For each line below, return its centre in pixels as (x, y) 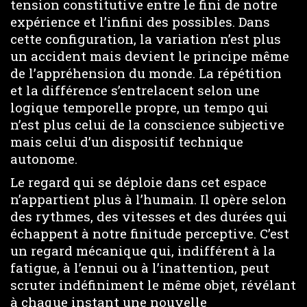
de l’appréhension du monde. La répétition (146, 73)
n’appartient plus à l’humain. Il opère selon (148, 199)
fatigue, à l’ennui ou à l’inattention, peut (140, 268)
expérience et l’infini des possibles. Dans (140, 21)
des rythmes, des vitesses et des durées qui (149, 216)
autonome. (44, 158)
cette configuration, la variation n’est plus (146, 38)
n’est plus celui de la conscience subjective (147, 124)
